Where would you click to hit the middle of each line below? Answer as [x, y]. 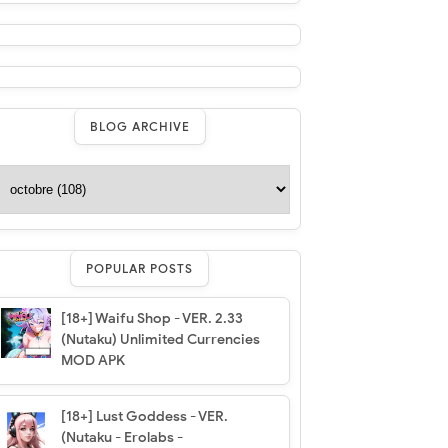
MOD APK [92, 360]
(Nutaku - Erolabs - [121, 437]
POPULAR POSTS [140, 268]
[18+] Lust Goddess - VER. [144, 416]
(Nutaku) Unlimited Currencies [160, 339]
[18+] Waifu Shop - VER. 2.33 [151, 318]
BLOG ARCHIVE [139, 126]
